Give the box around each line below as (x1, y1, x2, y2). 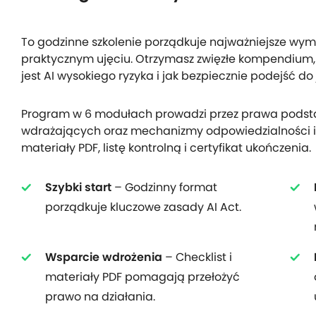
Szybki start (45, 179, 111, 196)
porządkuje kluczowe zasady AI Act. (45, 199, 241, 216)
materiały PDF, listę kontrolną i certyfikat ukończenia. (21, 140, 311, 157)
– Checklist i (162, 249, 232, 266)
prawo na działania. (45, 288, 155, 305)
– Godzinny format (111, 179, 217, 196)
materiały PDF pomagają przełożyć (45, 269, 240, 286)
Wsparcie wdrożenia (45, 249, 162, 266)
